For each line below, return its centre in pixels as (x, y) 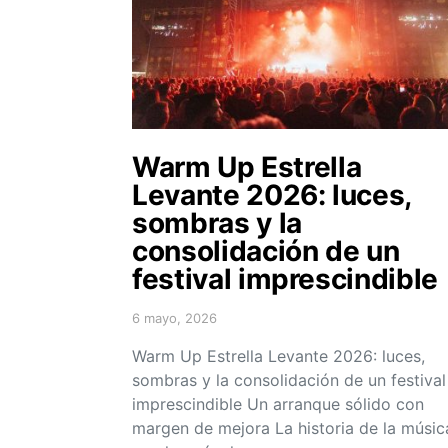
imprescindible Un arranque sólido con (278, 403)
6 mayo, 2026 (174, 317)
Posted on (163, 325)
